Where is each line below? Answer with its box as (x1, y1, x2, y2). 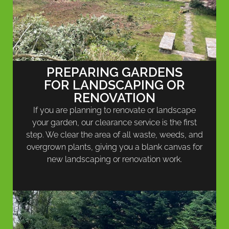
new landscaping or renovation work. (47, 154, 182, 165)
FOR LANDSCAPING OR (44, 77, 185, 93)
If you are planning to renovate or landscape (33, 105, 196, 116)
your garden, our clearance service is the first (32, 118, 197, 128)
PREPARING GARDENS (47, 64, 182, 80)
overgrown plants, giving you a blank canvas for (27, 142, 202, 152)
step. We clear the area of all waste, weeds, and (26, 130, 203, 140)
